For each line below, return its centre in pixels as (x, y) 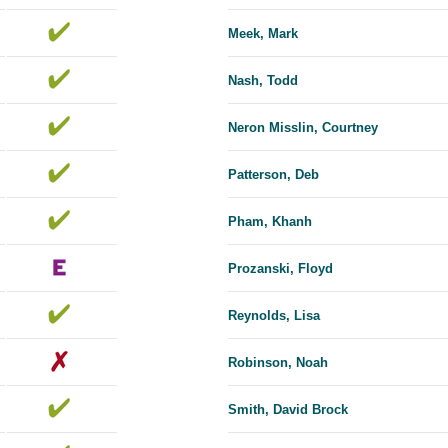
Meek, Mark (263, 34)
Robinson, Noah (278, 363)
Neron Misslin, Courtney (303, 128)
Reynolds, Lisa (274, 316)
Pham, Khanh (270, 222)
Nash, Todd (263, 81)
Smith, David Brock (288, 410)
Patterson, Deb (273, 175)
